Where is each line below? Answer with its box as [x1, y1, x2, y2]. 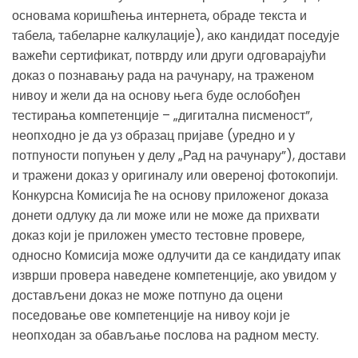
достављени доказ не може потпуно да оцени [12, 285, 283, 304]
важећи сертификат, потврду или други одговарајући [12, 46, 326, 65]
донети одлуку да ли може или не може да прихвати [12, 205, 320, 225]
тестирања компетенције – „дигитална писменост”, [12, 105, 312, 125]
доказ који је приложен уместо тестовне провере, [12, 225, 304, 245]
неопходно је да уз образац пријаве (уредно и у [12, 125, 295, 145]
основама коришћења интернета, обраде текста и [12, 6, 307, 25]
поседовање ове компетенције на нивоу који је [12, 305, 290, 324]
